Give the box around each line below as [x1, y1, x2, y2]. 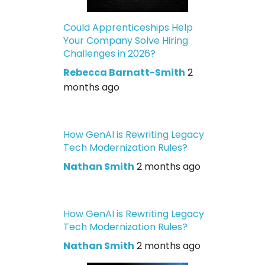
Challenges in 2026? [63, 47, 156, 61]
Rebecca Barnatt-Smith [63, 66, 186, 80]
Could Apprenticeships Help [63, 21, 193, 35]
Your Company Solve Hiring [63, 34, 189, 48]
